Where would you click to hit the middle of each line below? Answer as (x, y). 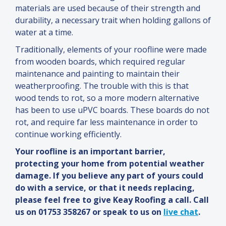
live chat (181, 212)
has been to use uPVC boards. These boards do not (112, 110)
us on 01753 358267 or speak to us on (89, 212)
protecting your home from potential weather (110, 164)
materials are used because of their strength (101, 8)
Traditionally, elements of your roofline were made (111, 50)
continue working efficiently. (68, 134)
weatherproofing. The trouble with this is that (102, 86)
